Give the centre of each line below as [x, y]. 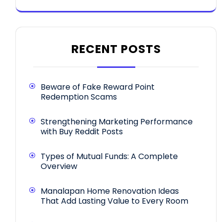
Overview [59, 166]
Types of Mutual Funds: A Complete [109, 157]
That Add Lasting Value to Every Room [114, 201]
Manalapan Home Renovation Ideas [110, 191]
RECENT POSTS [116, 49]
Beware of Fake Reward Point [98, 87]
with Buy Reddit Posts [82, 132]
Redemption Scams [79, 97]
